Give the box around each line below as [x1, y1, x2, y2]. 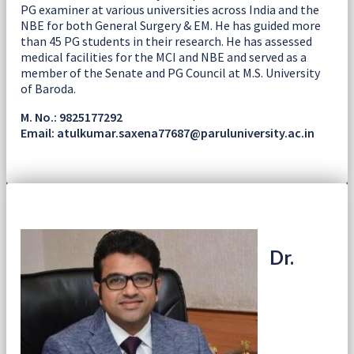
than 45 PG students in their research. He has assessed [21, 33, 312, 50]
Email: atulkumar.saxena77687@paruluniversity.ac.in [21, 125, 314, 141]
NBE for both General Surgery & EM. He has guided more [21, 17, 321, 34]
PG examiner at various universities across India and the [21, 2, 319, 18]
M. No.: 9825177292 [21, 109, 122, 126]
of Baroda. [21, 81, 76, 97]
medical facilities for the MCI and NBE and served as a [21, 49, 307, 66]
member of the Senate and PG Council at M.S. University [21, 65, 320, 81]
